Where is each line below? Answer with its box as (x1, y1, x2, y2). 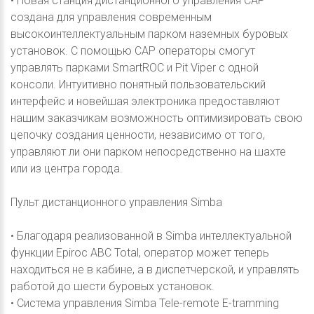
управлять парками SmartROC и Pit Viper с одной (11, 60, 259, 74)
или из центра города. (11, 161, 123, 175)
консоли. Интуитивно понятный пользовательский (11, 77, 266, 91)
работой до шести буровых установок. (11, 279, 214, 293)
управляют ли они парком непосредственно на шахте (11, 144, 286, 158)
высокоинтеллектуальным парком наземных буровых (11, 27, 288, 41)
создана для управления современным (11, 10, 212, 24)
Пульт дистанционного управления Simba (11, 195, 222, 209)
